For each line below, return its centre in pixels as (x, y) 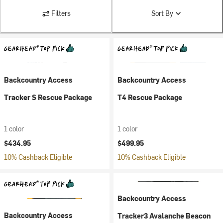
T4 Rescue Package (150, 97)
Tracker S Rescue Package (48, 97)
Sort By (162, 13)
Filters (61, 13)
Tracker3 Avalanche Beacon (164, 216)
